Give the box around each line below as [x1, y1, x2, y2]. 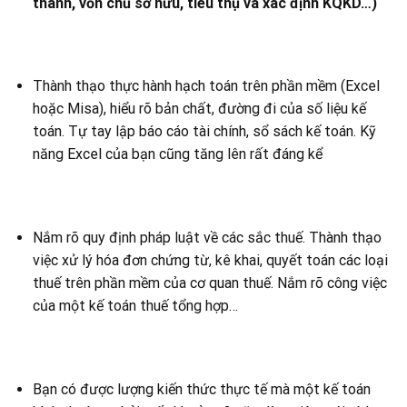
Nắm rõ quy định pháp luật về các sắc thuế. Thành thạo [32, 228, 382, 246]
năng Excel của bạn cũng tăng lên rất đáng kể [32, 145, 323, 164]
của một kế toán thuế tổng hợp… [32, 296, 238, 314]
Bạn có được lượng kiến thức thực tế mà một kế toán [32, 380, 371, 398]
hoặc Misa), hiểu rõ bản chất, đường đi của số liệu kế [32, 100, 366, 118]
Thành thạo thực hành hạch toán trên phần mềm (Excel [32, 77, 380, 95]
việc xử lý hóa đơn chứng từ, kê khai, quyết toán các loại [32, 251, 388, 269]
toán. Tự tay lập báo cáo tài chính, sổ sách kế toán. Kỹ [32, 123, 376, 141]
